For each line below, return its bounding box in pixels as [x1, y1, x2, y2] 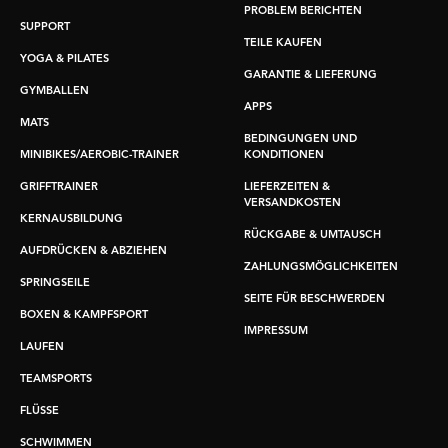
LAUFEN [20, 342, 64, 354]
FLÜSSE [20, 406, 59, 418]
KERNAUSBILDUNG [20, 214, 123, 226]
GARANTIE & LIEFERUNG [244, 70, 377, 82]
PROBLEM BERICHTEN [244, 6, 362, 18]
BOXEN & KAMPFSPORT [20, 310, 148, 322]
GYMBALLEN [20, 86, 89, 98]
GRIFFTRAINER [20, 182, 98, 194]
